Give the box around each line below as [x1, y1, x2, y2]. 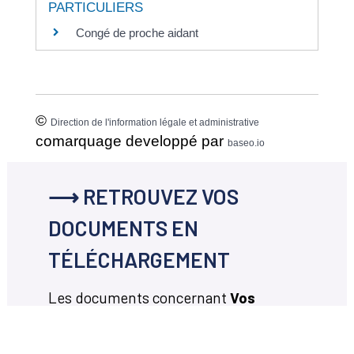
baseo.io [227, 137, 265, 149]
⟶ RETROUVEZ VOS [47, 183, 239, 209]
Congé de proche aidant [75, 25, 198, 40]
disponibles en [187, 314, 283, 333]
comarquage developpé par [35, 132, 228, 149]
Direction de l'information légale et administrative [50, 116, 259, 128]
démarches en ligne [47, 314, 188, 333]
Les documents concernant [47, 288, 230, 307]
